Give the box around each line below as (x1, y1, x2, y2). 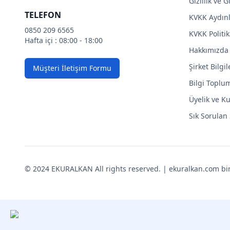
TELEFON (25, 9, 61, 21)
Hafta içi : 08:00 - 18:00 (25, 35, 103, 45)
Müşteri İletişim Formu (33, 63, 111, 73)
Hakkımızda (189, 45, 228, 55)
